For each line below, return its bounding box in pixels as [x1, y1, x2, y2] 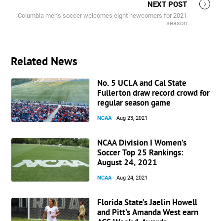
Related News [11, 53, 78, 68]
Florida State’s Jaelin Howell [97, 196, 198, 208]
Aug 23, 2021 [116, 114, 148, 121]
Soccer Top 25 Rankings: [97, 147, 184, 158]
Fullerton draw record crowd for [97, 87, 210, 98]
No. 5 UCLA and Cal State [97, 77, 187, 88]
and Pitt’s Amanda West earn [97, 206, 199, 218]
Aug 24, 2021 [116, 174, 148, 181]
